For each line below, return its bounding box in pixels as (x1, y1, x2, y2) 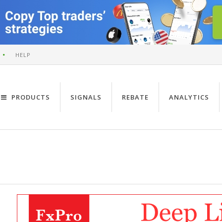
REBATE (122, 93, 149, 102)
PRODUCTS (9, 93, 50, 102)
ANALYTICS (169, 93, 209, 102)
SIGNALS (70, 93, 102, 102)
